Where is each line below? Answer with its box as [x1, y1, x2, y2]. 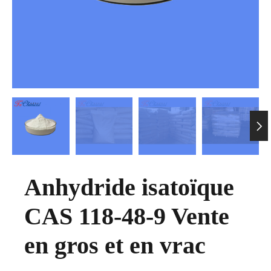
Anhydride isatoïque [24, 173, 234, 201]
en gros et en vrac [24, 231, 206, 259]
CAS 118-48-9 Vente [24, 202, 229, 230]
